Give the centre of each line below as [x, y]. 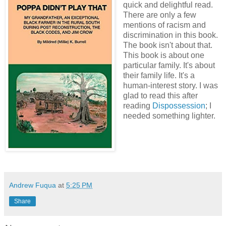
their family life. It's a [159, 75]
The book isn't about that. [167, 45]
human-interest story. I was [170, 85]
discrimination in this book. [170, 35]
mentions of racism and [164, 25]
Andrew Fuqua [33, 185]
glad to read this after [160, 95]
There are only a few [159, 15]
